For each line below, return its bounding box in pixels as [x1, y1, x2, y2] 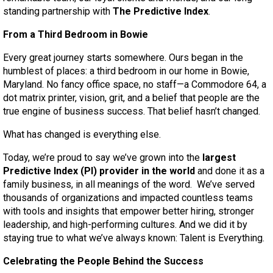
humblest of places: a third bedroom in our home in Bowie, [3, 65, 249, 77]
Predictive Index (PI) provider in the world [3, 165, 195, 177]
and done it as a [195, 165, 264, 177]
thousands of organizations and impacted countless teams [3, 192, 253, 204]
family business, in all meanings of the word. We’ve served [3, 179, 255, 190]
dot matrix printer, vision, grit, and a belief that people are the [3, 92, 260, 104]
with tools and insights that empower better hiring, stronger [3, 205, 254, 217]
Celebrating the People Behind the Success [3, 255, 204, 267]
